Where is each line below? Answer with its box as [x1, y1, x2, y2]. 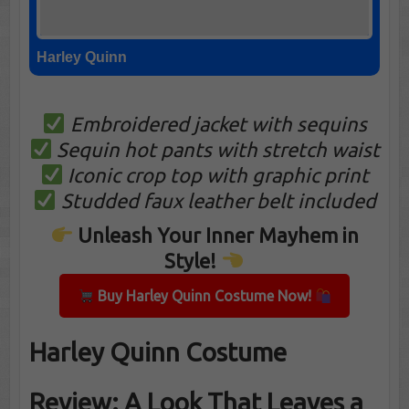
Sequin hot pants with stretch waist [57, 137, 381, 161]
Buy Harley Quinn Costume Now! [94, 287, 315, 304]
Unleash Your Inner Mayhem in [78, 223, 360, 246]
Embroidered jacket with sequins [69, 111, 367, 135]
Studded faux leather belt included [60, 188, 376, 212]
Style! [164, 248, 217, 272]
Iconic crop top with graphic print [68, 163, 370, 186]
